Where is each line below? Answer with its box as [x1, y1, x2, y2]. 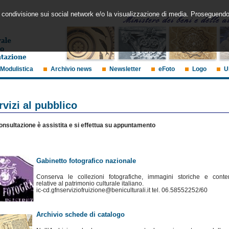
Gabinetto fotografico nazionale [36, 156, 138, 165]
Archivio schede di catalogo [36, 210, 125, 218]
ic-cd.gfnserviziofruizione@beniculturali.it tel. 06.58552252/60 [36, 187, 208, 194]
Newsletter [109, 65, 141, 72]
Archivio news [51, 65, 92, 72]
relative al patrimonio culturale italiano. [36, 180, 144, 187]
